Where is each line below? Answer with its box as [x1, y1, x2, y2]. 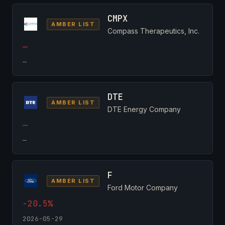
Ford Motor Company [107, 183, 178, 192]
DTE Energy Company [107, 104, 181, 114]
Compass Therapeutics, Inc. [107, 26, 200, 35]
